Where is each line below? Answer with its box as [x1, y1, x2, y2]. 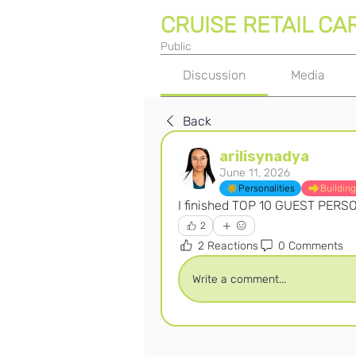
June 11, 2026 [219, 166, 290, 180]
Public [161, 40, 192, 53]
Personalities [238, 183, 295, 194]
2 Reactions [198, 238, 258, 253]
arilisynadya [219, 148, 309, 165]
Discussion [183, 68, 246, 83]
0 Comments [278, 238, 343, 253]
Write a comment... [192, 272, 286, 286]
